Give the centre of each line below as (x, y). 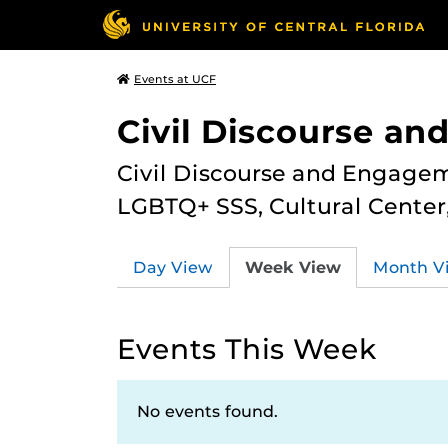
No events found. (207, 411)
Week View (293, 267)
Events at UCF (175, 79)
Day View (173, 267)
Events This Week (247, 349)
